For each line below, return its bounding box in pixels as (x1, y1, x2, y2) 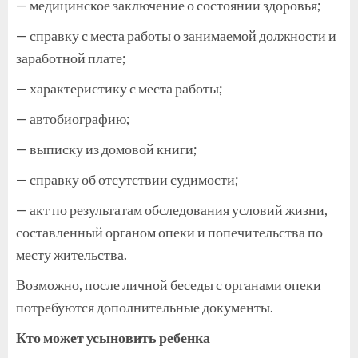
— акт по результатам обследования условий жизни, (16, 200, 328, 218)
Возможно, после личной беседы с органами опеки (16, 275, 321, 293)
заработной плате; (16, 48, 126, 66)
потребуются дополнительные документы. (16, 297, 273, 316)
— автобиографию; (16, 109, 130, 127)
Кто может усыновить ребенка (16, 328, 210, 346)
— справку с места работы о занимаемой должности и (16, 26, 336, 44)
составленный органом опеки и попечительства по (16, 222, 323, 241)
